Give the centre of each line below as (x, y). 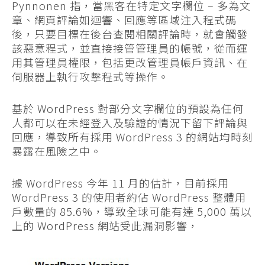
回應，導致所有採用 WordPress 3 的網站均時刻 (132, 136)
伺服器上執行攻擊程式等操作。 (91, 76)
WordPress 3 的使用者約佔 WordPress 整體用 (129, 197)
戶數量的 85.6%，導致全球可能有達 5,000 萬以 (132, 211)
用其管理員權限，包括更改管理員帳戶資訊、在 (130, 62)
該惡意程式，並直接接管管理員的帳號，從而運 (130, 48)
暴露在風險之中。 (57, 151)
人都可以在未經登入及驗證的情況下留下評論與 (130, 122)
